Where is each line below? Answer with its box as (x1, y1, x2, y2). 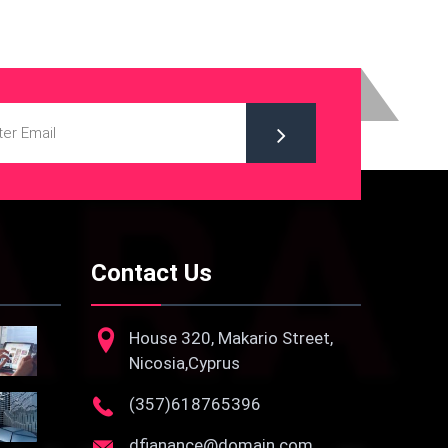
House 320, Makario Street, (129, 328, 333, 348)
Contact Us (91, 259, 212, 287)
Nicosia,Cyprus (129, 353, 240, 373)
